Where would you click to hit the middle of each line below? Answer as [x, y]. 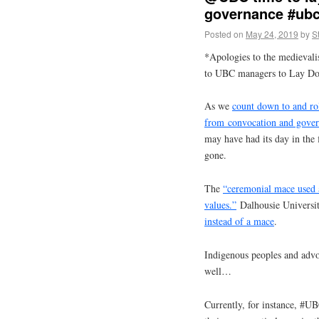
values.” [220, 205]
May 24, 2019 [272, 33]
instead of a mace [239, 221]
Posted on [224, 33]
